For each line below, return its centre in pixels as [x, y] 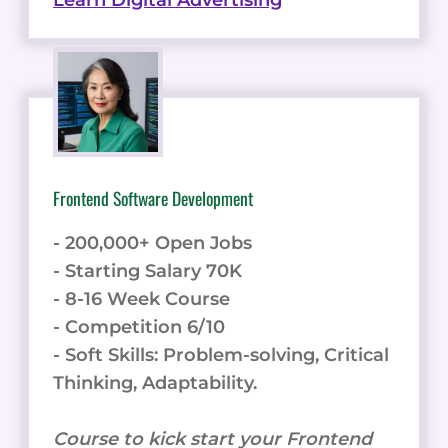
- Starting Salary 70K [147, 271]
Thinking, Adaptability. [155, 383]
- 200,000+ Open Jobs [152, 243]
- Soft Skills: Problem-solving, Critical [221, 355]
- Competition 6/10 [139, 327]
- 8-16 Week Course [141, 299]
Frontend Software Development [153, 198]
